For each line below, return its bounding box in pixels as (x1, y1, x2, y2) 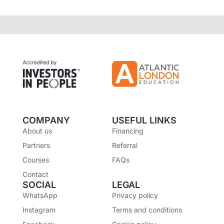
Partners (22, 141, 50, 150)
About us (22, 126, 52, 135)
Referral (112, 141, 137, 150)
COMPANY (22, 115, 70, 126)
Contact (22, 170, 48, 179)
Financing (112, 126, 143, 135)
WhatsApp (22, 191, 57, 200)
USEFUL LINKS (112, 115, 176, 126)
